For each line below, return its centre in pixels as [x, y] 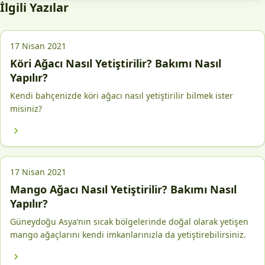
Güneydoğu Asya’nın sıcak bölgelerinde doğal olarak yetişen [129, 222]
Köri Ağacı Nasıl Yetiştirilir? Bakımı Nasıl [116, 63]
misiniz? [26, 109]
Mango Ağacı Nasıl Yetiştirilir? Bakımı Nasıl [123, 189]
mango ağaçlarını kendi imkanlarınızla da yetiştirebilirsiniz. [128, 235]
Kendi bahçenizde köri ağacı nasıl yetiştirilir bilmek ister [122, 96]
